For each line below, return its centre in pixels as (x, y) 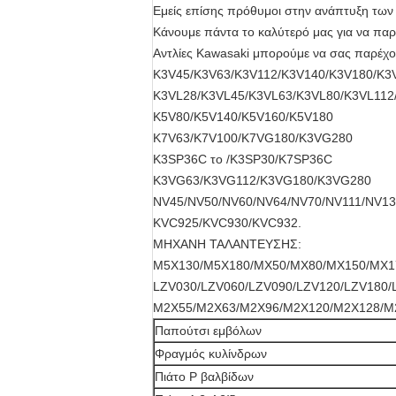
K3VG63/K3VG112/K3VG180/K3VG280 (262, 180)
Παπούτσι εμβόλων (208, 331)
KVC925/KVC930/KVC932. (227, 223)
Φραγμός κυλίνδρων (211, 354)
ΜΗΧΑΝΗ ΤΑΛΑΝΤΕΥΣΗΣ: (227, 244)
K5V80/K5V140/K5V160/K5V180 (243, 117)
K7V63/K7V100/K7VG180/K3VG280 (253, 138)
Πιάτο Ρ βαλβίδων (204, 377)
